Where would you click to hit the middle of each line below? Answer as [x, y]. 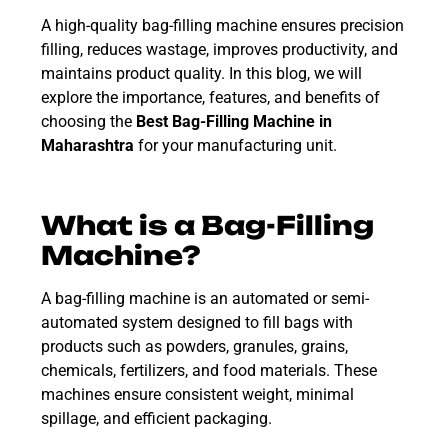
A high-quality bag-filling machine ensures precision [222, 25]
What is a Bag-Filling [207, 225]
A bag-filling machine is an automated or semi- [205, 298]
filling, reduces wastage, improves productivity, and [219, 49]
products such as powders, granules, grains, [194, 346]
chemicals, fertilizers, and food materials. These [209, 370]
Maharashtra [87, 145]
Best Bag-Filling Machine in [234, 121]
